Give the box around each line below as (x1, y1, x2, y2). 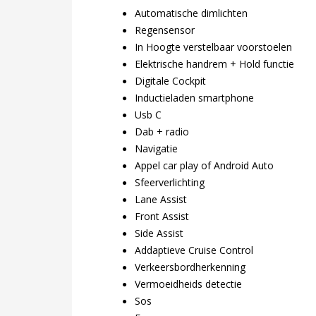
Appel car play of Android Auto (135, 158, 274, 172)
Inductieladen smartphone (135, 90, 255, 104)
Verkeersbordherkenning (135, 260, 246, 274)
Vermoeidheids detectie (135, 276, 243, 291)
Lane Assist (135, 192, 188, 206)
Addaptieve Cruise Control (135, 243, 254, 257)
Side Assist (135, 226, 184, 240)
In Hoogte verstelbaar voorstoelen (135, 39, 293, 54)
